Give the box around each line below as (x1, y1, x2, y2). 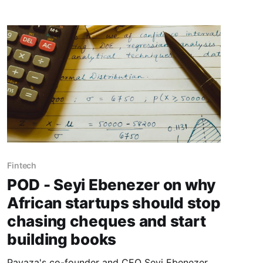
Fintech (6, 160, 37, 170)
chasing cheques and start (6, 211, 206, 230)
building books (6, 230, 117, 248)
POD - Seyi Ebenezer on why (6, 175, 216, 194)
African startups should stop (6, 193, 221, 212)
